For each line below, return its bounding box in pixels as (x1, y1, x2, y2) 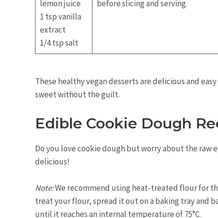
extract (39, 24, 66, 36)
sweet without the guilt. (35, 89, 120, 100)
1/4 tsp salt (39, 37, 78, 49)
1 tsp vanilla (39, 11, 81, 22)
